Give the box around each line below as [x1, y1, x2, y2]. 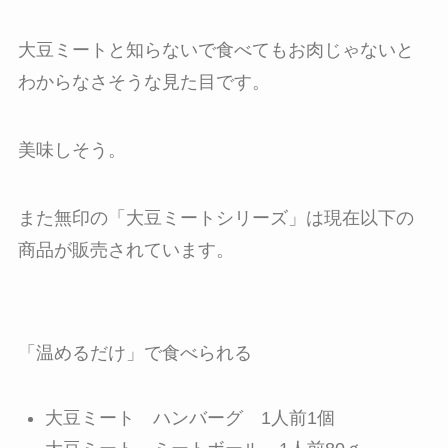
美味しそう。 [17, 139, 126, 160]
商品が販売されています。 [17, 239, 234, 260]
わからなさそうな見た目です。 [17, 72, 270, 93]
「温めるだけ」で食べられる [17, 343, 252, 364]
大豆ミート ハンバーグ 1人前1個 [44, 408, 335, 429]
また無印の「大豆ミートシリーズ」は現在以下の [17, 207, 414, 228]
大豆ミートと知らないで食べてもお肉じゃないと [17, 40, 414, 61]
